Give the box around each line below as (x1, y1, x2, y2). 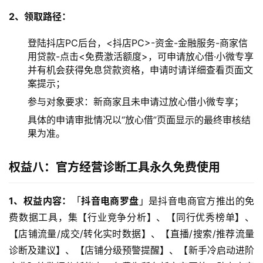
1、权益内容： (9, 195, 72, 207)
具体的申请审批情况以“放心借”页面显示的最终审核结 (28, 114, 251, 126)
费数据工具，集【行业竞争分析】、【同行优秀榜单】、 (9, 211, 254, 224)
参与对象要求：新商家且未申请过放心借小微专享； (28, 96, 244, 108)
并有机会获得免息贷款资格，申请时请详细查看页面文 (28, 64, 253, 76)
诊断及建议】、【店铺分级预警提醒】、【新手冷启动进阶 (9, 244, 254, 257)
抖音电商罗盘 (81, 195, 139, 207)
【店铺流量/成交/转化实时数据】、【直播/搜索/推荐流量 (9, 228, 254, 240)
